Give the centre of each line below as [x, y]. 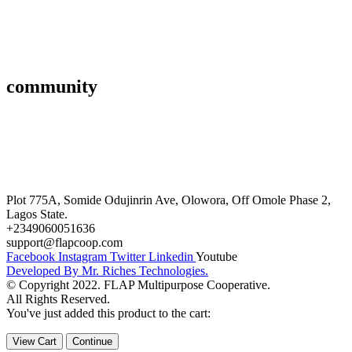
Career [23, 146]
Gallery [25, 53]
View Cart [35, 341]
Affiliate [27, 26]
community [52, 86]
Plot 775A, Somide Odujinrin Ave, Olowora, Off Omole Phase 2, [169, 200]
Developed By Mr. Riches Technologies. [107, 270]
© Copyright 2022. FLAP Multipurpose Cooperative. [138, 284]
